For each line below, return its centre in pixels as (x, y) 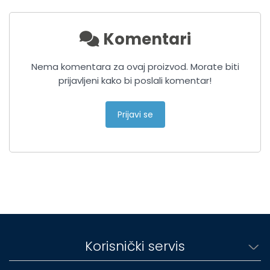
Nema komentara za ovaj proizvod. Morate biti (135, 66)
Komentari (145, 39)
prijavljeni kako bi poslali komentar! (135, 80)
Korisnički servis (135, 246)
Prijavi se (135, 114)
